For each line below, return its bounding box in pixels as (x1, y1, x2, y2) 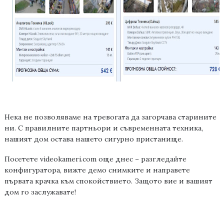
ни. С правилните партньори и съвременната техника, (4, 123, 203, 133)
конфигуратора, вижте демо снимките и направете (4, 165, 190, 175)
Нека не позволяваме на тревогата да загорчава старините (4, 112, 216, 122)
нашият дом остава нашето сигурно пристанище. (4, 134, 183, 144)
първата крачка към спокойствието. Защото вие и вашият (4, 176, 212, 186)
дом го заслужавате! (4, 187, 76, 197)
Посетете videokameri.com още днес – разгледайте (4, 154, 186, 164)
